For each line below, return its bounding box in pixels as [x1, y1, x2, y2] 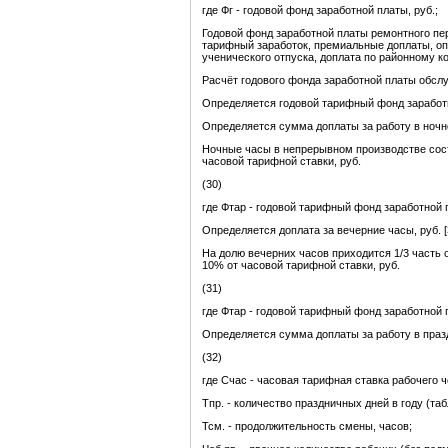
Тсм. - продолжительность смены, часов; [202, 420, 412, 433]
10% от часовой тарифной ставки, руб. [202, 259, 400, 272]
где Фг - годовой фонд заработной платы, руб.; [202, 4, 438, 17]
